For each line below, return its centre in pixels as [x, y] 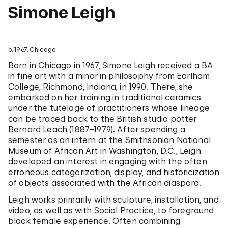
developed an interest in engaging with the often [108, 161]
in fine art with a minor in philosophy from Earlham [109, 76]
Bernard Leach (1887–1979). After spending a [97, 129]
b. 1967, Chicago [32, 50]
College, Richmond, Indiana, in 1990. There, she [101, 87]
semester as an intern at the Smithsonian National [109, 140]
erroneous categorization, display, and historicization [114, 172]
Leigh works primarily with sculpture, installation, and [113, 199]
